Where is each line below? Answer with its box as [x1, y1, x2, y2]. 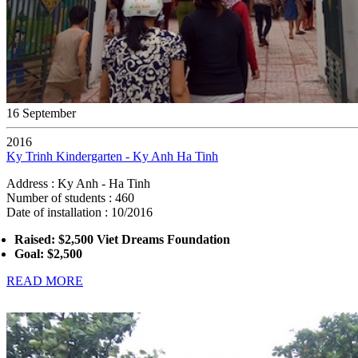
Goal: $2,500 [14, 247, 82, 261]
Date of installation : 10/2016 [6, 205, 153, 219]
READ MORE [6, 274, 83, 288]
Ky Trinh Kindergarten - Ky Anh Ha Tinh [6, 149, 218, 163]
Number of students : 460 [6, 191, 134, 205]
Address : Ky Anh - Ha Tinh [6, 177, 150, 190]
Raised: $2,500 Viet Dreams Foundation [14, 233, 230, 246]
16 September [6, 106, 76, 120]
